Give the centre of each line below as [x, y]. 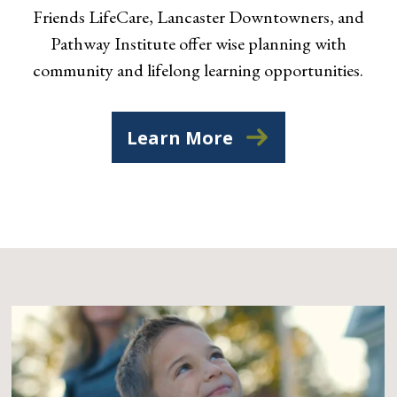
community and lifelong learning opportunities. [198, 70]
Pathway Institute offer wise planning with [198, 43]
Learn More [179, 138]
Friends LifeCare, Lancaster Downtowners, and [198, 17]
